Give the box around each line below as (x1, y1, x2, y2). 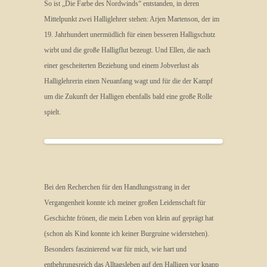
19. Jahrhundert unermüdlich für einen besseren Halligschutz (44, 30, 215, 39)
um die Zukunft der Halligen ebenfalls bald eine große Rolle (44, 92, 212, 101)
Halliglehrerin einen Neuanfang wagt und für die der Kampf (44, 77, 213, 85)
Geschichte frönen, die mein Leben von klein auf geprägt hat (44, 214, 213, 222)
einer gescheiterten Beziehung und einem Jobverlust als (44, 61, 199, 70)
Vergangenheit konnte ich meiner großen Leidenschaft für (44, 198, 206, 207)
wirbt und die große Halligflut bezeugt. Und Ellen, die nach (44, 46, 210, 54)
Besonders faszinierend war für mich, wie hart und (44, 245, 187, 253)
